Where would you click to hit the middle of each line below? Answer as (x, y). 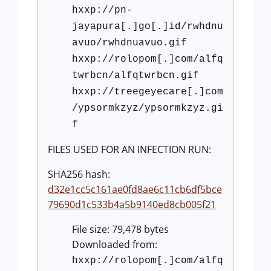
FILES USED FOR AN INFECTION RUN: (129, 150)
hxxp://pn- (102, 11)
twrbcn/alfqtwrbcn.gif (135, 76)
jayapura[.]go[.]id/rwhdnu (148, 27)
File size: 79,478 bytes (120, 230)
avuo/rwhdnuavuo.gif (129, 43)
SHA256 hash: (79, 175)
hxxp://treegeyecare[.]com (148, 92)
